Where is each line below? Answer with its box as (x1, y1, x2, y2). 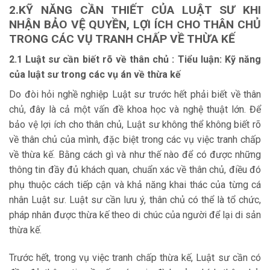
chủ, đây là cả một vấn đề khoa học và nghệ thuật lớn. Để (9, 104, 261, 116)
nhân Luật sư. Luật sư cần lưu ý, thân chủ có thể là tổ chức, (9, 194, 261, 206)
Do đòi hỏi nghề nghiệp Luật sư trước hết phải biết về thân (9, 89, 261, 101)
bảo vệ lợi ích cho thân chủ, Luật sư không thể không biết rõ (9, 119, 261, 131)
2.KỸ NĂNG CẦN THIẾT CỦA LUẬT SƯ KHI (9, 2, 261, 17)
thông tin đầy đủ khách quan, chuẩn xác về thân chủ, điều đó (9, 164, 261, 176)
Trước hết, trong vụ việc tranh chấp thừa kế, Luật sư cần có (9, 252, 261, 264)
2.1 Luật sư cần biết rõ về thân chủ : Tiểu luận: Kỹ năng (9, 54, 261, 66)
